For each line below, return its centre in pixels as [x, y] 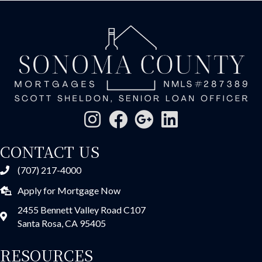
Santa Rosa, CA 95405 [62, 223]
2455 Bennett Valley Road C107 [82, 210]
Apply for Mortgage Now [69, 191]
